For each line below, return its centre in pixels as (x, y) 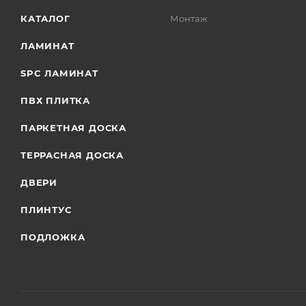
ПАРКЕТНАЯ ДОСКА (73, 128)
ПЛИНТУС (46, 210)
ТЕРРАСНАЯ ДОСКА (72, 155)
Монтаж (189, 18)
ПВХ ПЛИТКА (55, 100)
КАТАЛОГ (45, 18)
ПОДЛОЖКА (53, 237)
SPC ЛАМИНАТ (59, 73)
